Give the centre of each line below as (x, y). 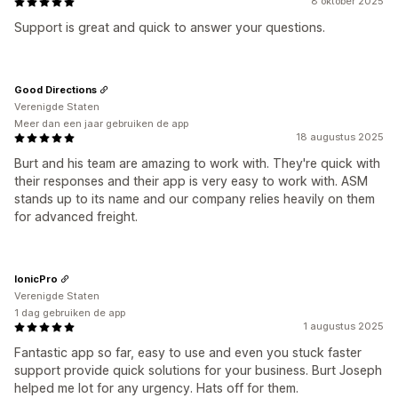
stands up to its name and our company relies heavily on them (195, 199)
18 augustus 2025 (340, 137)
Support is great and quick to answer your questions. (170, 27)
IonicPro (36, 279)
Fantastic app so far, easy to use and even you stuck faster (188, 352)
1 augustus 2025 (343, 326)
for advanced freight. (76, 216)
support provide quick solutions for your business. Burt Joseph (198, 370)
